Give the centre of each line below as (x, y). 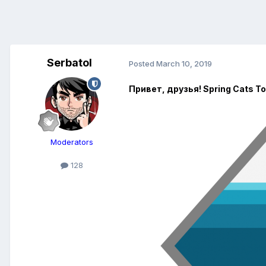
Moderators (72, 142)
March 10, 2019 (184, 63)
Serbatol (69, 63)
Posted (142, 63)
